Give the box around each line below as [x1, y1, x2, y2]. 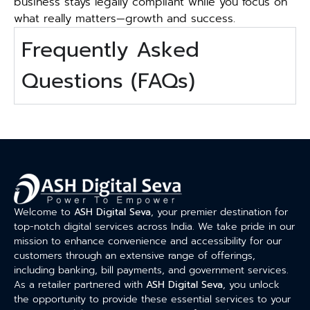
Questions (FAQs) [21, 64, 195, 97]
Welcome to [14, 204, 74, 219]
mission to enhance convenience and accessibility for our [14, 233, 282, 248]
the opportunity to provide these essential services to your [14, 291, 291, 307]
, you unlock [223, 277, 280, 292]
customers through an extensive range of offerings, [14, 248, 255, 263]
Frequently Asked [21, 33, 199, 66]
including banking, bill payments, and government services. [14, 262, 292, 277]
